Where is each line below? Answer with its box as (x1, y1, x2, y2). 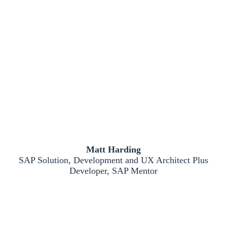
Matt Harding (86, 144, 141, 155)
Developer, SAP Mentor (69, 166, 158, 176)
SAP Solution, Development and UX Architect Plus (19, 155, 208, 165)
